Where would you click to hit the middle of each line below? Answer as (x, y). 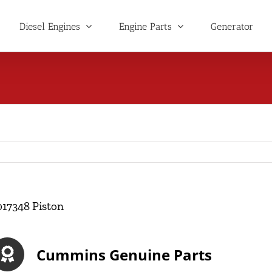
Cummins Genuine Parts (124, 254)
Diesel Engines (49, 26)
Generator (232, 26)
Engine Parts (145, 26)
